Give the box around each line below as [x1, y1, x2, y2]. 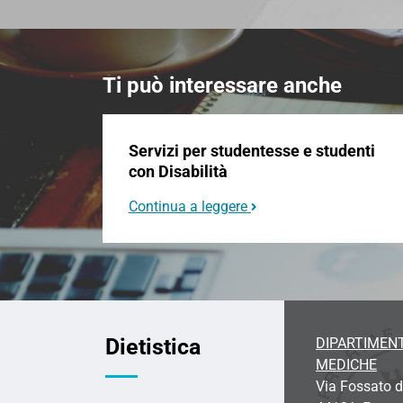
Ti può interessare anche [103, 72, 342, 98]
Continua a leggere [128, 197, 247, 215]
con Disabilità [128, 161, 228, 181]
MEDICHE [315, 355, 377, 373]
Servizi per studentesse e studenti [128, 140, 375, 160]
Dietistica [105, 333, 201, 360]
